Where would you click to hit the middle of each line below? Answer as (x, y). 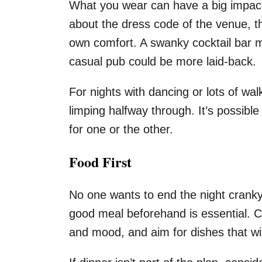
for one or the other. (121, 129)
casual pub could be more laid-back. (163, 61)
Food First (100, 162)
